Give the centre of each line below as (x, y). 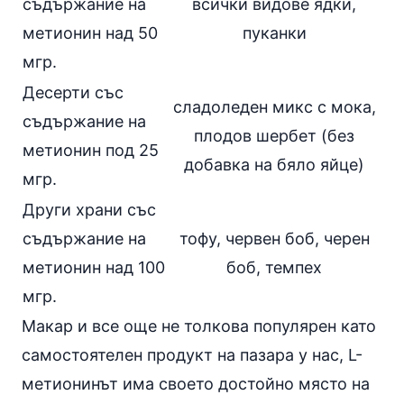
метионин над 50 (90, 33)
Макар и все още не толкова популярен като (199, 326)
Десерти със (73, 92)
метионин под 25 (91, 150)
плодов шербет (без (274, 136)
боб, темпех (274, 267)
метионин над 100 (94, 267)
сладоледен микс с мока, (274, 107)
